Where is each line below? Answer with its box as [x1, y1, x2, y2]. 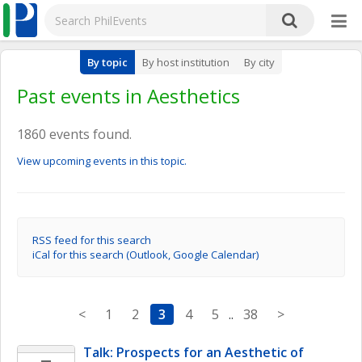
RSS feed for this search [32, 233, 151, 247]
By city [244, 55, 275, 69]
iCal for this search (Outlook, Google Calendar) [32, 247, 259, 262]
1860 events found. [17, 125, 132, 143]
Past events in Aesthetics [17, 82, 240, 109]
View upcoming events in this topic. [17, 154, 187, 168]
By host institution [142, 55, 229, 69]
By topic [87, 55, 128, 69]
